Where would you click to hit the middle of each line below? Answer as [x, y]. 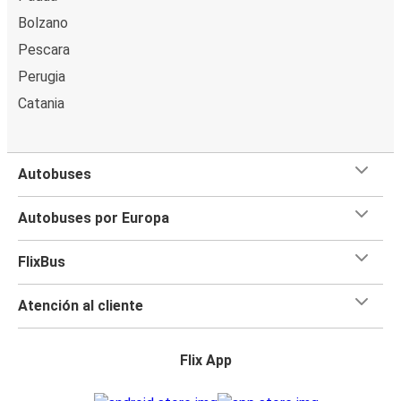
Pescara [44, 49]
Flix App [206, 360]
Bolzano [43, 22]
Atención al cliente [81, 305]
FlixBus [42, 261]
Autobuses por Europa [94, 218]
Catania [41, 103]
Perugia [42, 76]
